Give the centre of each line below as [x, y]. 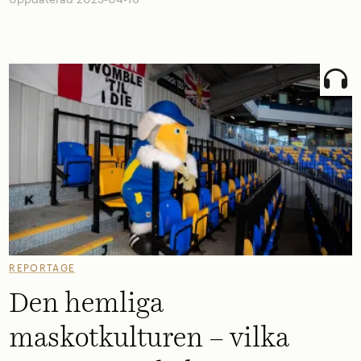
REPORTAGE [42, 268]
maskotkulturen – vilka [149, 338]
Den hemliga [87, 303]
